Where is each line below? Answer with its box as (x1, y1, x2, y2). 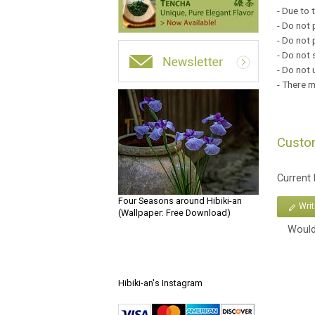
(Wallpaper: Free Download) (118, 207, 231, 218)
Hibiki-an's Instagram (118, 278, 202, 288)
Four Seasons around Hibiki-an (118, 195, 242, 206)
